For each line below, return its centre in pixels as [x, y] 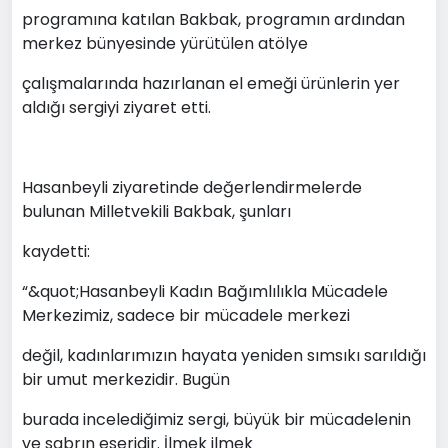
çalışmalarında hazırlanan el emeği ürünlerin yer [211, 83]
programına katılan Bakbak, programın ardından [213, 19]
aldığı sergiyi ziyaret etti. [116, 107]
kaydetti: [56, 251]
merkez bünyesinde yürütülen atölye [165, 43]
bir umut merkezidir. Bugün [126, 379]
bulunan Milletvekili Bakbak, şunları [156, 211]
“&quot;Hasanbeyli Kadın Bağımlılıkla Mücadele [205, 291]
